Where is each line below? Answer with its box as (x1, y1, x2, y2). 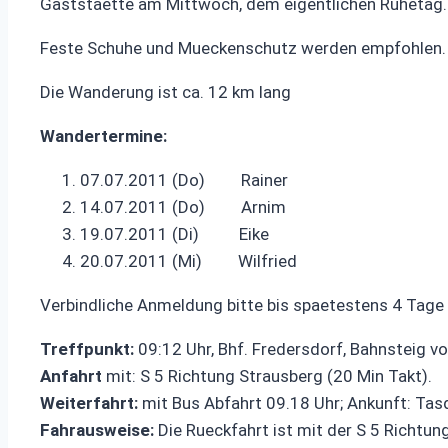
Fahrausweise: (40, 420, 154, 441)
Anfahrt (40, 366, 102, 387)
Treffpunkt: (40, 339, 134, 360)
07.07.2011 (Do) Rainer (80, 170, 288, 191)
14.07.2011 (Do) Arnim (80, 197, 286, 218)
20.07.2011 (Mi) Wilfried (80, 251, 297, 272)
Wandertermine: (40, 126, 167, 147)
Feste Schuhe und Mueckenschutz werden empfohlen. (40, 38, 446, 59)
